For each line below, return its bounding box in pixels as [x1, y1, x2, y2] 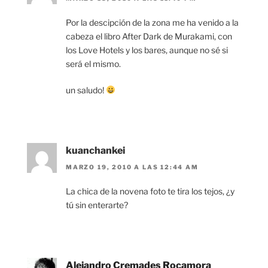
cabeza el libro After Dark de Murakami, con [66, 31, 232, 41]
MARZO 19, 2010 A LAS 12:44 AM [66, 163, 199, 171]
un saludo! [66, 85, 106, 95]
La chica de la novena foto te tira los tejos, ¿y [66, 186, 234, 197]
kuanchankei [66, 145, 125, 156]
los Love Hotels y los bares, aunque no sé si [66, 45, 228, 55]
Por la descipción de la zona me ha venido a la [66, 17, 239, 28]
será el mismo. [66, 59, 121, 69]
